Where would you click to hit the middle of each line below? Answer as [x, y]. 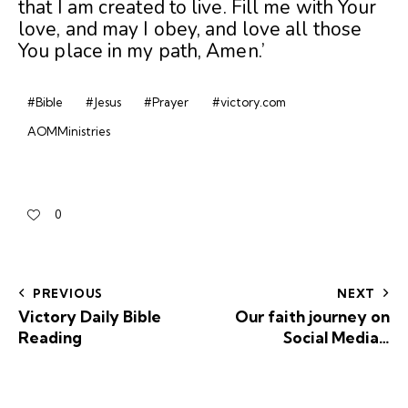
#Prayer [167, 102]
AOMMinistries [69, 131]
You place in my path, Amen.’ [142, 51]
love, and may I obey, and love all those [190, 30]
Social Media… [337, 338]
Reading [50, 338]
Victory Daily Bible [90, 317]
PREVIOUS [68, 294]
